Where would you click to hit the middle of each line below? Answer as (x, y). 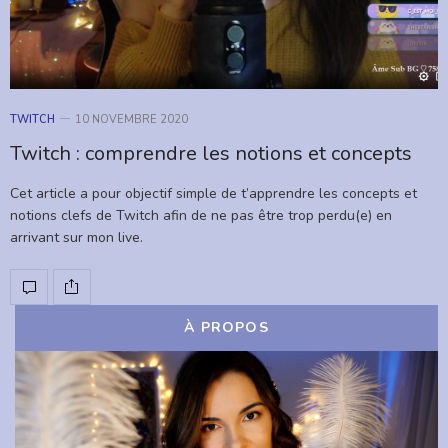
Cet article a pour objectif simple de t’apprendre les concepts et (213, 193)
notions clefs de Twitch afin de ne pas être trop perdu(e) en (201, 215)
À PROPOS (226, 327)
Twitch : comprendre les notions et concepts (211, 153)
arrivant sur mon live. (76, 237)
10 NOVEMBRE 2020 (131, 119)
